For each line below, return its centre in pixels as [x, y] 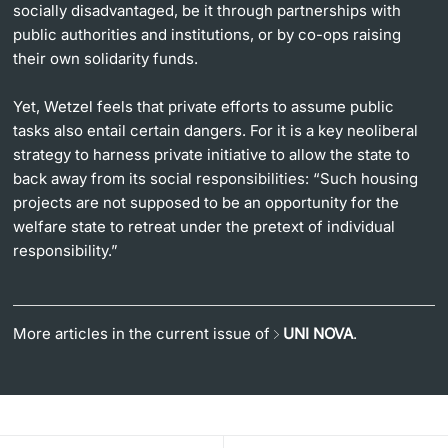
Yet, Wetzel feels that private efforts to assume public [204, 107]
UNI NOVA [318, 334]
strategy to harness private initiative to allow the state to [212, 155]
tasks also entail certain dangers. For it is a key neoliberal [216, 131]
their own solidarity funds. [106, 59]
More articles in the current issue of [144, 334]
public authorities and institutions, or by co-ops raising [207, 35]
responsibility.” [66, 251]
